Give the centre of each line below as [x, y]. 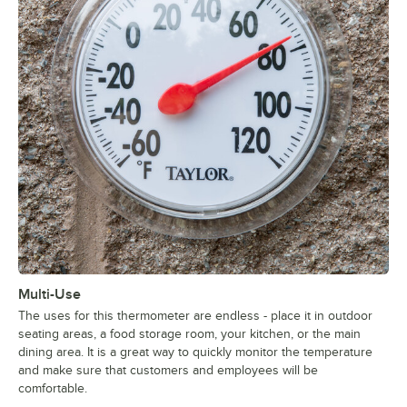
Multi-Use [50, 294]
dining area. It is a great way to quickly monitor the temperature [195, 352]
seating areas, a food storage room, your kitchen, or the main [189, 333]
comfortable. [53, 388]
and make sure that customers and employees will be [168, 370]
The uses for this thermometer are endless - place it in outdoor [195, 315]
